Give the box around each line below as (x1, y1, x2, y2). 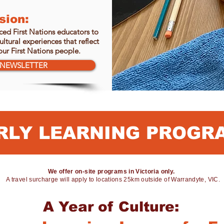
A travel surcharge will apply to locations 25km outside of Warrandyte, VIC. (6, 176, 220, 183)
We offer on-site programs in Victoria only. (47, 168, 178, 175)
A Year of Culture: (43, 199, 179, 214)
